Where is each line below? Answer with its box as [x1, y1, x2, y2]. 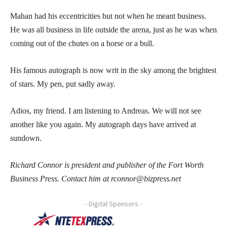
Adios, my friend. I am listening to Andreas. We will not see [10, 106, 201, 115]
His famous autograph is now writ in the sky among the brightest [10, 65, 216, 74]
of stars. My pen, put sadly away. [10, 79, 116, 88]
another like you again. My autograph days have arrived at [10, 120, 196, 129]
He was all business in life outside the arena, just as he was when [10, 25, 217, 34]
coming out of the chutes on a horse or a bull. [10, 39, 154, 48]
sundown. [10, 133, 42, 142]
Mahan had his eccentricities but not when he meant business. [10, 11, 206, 20]
